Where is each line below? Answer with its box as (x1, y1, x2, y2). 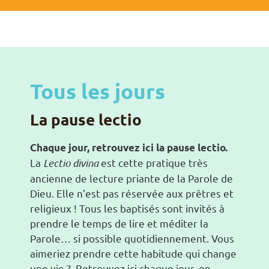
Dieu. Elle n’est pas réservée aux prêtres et (30, 187, 234, 200)
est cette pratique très (98, 156, 208, 169)
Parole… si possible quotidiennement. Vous (30, 232, 234, 245)
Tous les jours (30, 78, 165, 104)
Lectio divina (43, 156, 98, 170)
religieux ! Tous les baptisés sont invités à (30, 202, 225, 215)
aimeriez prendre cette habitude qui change (30, 247, 237, 260)
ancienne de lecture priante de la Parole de (30, 172, 233, 185)
